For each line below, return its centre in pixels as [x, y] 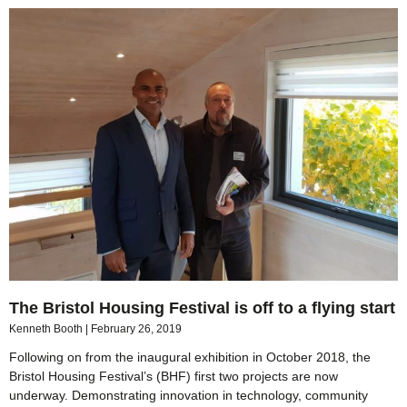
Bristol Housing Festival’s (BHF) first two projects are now [174, 376]
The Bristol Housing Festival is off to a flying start [202, 308]
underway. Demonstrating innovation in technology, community [189, 395]
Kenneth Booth [47, 328]
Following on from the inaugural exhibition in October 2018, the [190, 357]
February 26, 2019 [136, 328]
